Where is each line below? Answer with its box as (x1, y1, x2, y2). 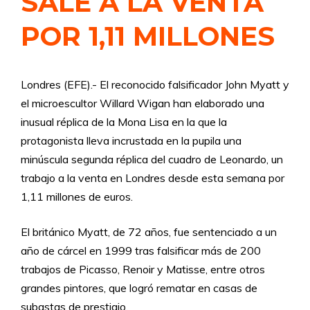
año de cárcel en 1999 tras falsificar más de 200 (21, 244, 261, 257)
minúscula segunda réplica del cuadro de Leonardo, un (21, 152, 283, 166)
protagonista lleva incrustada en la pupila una (21, 134, 241, 147)
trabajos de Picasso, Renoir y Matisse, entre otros (21, 262, 265, 276)
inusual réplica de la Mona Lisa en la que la (21, 115, 227, 129)
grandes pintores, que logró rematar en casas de (21, 281, 257, 295)
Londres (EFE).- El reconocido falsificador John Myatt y (21, 77, 289, 91)
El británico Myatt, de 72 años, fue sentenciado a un (21, 225, 277, 239)
